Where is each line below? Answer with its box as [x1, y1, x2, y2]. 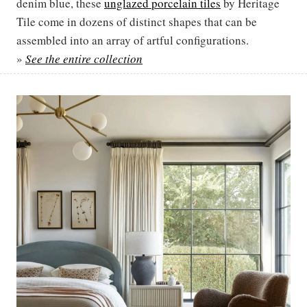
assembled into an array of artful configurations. [16, 32, 249, 49]
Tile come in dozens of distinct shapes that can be [16, 14, 257, 30]
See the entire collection [25, 51, 143, 67]
